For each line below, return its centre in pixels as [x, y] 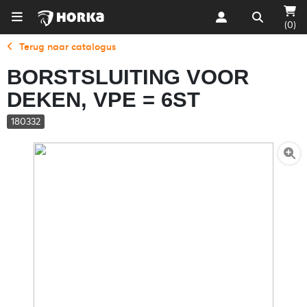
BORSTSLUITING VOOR [128, 77]
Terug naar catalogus [67, 47]
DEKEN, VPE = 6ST [103, 100]
